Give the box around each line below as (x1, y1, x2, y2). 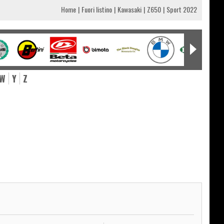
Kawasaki (117, 4, 141, 15)
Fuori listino (81, 4, 112, 15)
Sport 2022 (166, 4, 197, 15)
